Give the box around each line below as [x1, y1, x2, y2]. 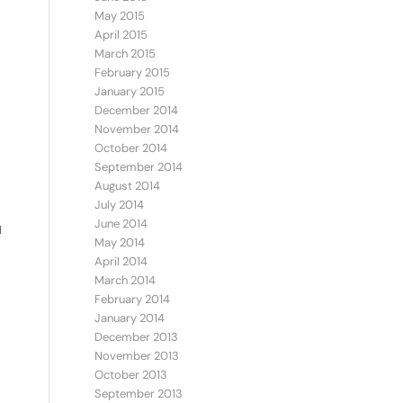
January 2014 [94, 310, 166, 326]
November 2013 [94, 348, 180, 363]
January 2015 [94, 84, 166, 99]
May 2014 [94, 235, 146, 250]
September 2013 [94, 386, 184, 401]
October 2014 [94, 140, 168, 156]
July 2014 [94, 197, 145, 212]
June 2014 [94, 216, 148, 231]
